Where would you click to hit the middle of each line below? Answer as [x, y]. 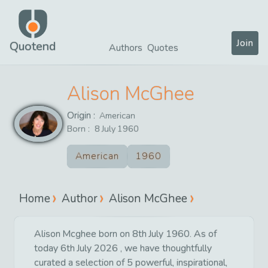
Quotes [163, 48]
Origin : [82, 115]
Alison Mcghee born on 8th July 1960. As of [125, 234]
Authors [126, 48]
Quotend [33, 46]
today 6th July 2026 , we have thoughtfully [123, 248]
